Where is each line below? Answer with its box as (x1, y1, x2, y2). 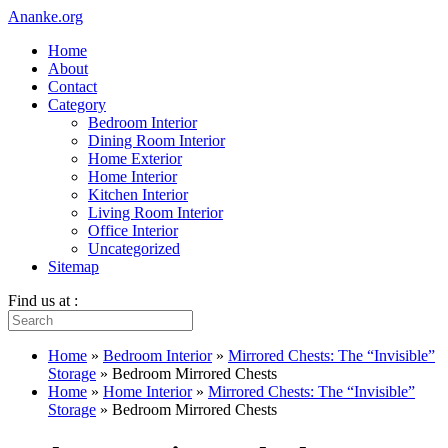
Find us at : (8, 292, 78, 309)
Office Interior (88, 222, 178, 239)
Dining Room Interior (88, 132, 225, 149)
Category (48, 96, 106, 113)
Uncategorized (88, 240, 180, 257)
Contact (48, 78, 97, 95)
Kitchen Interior (88, 186, 188, 203)
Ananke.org (8, 8, 83, 25)
